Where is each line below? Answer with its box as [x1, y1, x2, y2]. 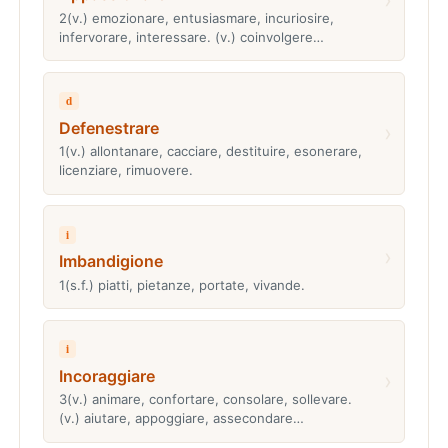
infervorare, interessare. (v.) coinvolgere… [58, 28, 324, 45]
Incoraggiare [58, 365, 155, 386]
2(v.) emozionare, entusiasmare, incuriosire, [58, 9, 334, 26]
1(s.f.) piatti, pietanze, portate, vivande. [58, 276, 305, 293]
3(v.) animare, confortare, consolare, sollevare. [58, 391, 352, 408]
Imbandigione [58, 251, 163, 272]
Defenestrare [58, 117, 159, 138]
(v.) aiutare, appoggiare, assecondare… [58, 410, 304, 427]
